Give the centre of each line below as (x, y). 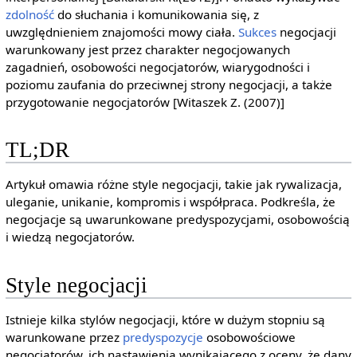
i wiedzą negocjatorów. (70, 237)
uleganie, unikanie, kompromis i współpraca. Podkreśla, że (170, 202)
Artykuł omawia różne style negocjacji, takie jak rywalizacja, (173, 184)
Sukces (257, 32)
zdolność (29, 15)
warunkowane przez (64, 337)
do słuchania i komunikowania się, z (156, 15)
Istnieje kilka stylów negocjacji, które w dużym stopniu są (165, 319)
